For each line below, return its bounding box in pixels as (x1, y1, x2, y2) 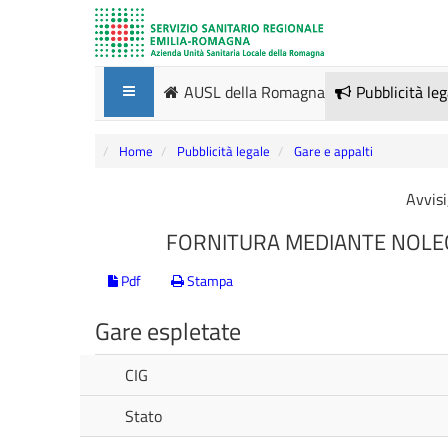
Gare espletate (95, 313, 241, 349)
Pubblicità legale (177, 141, 270, 161)
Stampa (184, 270, 233, 291)
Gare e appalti (294, 141, 373, 161)
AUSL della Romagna (184, 80, 325, 104)
